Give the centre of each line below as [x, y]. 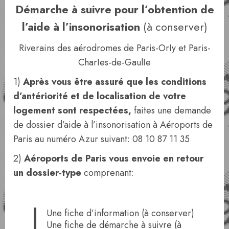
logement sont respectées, [74, 110]
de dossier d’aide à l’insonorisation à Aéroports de [113, 124]
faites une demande [173, 110]
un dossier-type [47, 173]
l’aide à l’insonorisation [82, 27]
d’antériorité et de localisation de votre [100, 96]
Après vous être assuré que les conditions [115, 82]
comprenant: [108, 173]
